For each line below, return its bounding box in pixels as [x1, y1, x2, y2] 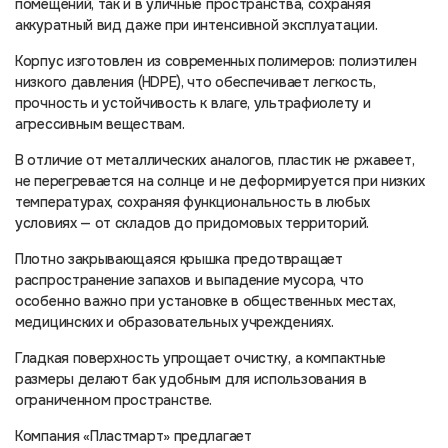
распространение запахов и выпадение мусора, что [15, 270, 364, 289]
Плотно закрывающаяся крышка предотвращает [15, 249, 343, 268]
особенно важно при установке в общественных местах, [15, 291, 396, 310]
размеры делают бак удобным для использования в [15, 369, 367, 388]
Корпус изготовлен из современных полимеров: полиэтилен [15, 51, 417, 70]
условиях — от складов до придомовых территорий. [15, 213, 369, 232]
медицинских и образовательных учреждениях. [15, 312, 334, 331]
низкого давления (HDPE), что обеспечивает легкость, [15, 72, 376, 91]
